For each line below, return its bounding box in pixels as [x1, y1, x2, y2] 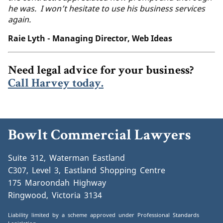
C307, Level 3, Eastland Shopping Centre [8, 164, 165, 176]
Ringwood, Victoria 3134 [8, 189, 102, 201]
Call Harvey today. [8, 78, 104, 90]
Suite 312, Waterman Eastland [8, 152, 125, 163]
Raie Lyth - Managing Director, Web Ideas [8, 32, 172, 44]
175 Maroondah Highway [8, 177, 106, 188]
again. [8, 13, 31, 25]
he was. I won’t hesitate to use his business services [8, 2, 205, 14]
